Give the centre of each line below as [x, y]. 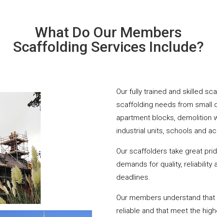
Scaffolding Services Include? [108, 47]
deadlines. [133, 178]
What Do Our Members [108, 32]
